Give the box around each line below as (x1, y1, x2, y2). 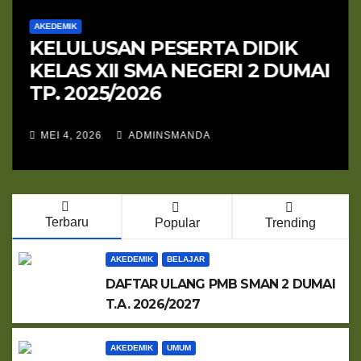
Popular (154, 216, 200, 230)
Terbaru (44, 215, 89, 229)
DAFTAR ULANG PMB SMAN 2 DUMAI (106, 276, 335, 292)
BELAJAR (167, 255, 205, 263)
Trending (265, 216, 317, 230)
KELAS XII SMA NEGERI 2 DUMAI (29, 58, 330, 82)
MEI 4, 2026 (40, 130, 102, 141)
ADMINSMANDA (126, 130, 211, 141)
